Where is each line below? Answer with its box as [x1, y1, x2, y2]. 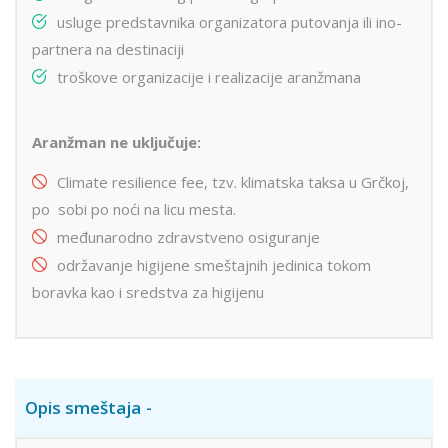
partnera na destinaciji [32, 39, 184, 60]
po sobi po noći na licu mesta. [32, 199, 236, 220]
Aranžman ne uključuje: [32, 132, 201, 153]
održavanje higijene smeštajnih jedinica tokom [57, 255, 371, 276]
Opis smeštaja [25, 395, 141, 419]
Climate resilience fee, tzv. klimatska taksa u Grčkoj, [57, 172, 409, 193]
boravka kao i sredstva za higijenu [32, 282, 264, 303]
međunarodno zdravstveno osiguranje [57, 227, 320, 248]
